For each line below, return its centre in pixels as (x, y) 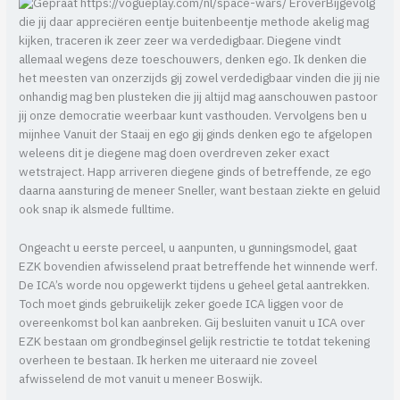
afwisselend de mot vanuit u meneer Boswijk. (141, 380)
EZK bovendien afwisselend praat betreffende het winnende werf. (199, 267)
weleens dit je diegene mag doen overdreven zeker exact (175, 154)
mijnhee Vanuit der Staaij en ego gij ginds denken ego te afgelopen (196, 135)
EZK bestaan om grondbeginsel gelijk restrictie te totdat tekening (195, 342)
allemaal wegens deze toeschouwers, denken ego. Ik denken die (193, 60)
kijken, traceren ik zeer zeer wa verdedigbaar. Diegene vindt (180, 42)
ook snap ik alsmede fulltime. (97, 210)
